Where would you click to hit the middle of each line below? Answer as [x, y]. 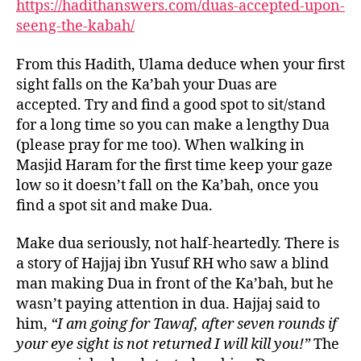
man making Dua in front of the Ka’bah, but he [175, 284]
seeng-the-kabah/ [75, 27]
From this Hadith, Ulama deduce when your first [180, 64]
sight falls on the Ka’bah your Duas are [147, 85]
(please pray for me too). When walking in [160, 145]
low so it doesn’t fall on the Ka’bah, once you [167, 185]
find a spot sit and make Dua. [114, 205]
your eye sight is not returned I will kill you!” [163, 345]
